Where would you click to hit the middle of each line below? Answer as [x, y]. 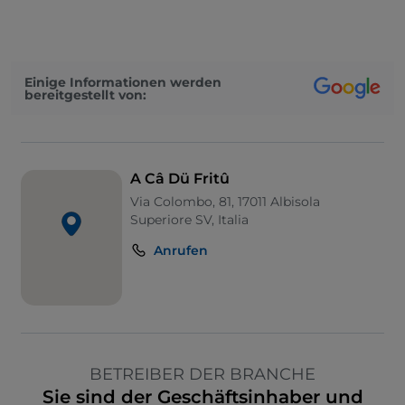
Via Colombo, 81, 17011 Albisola [226, 202]
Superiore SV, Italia [190, 220]
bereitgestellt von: [85, 94]
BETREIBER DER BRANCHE [202, 375]
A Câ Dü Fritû [180, 179]
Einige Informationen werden [123, 82]
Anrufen [181, 251]
